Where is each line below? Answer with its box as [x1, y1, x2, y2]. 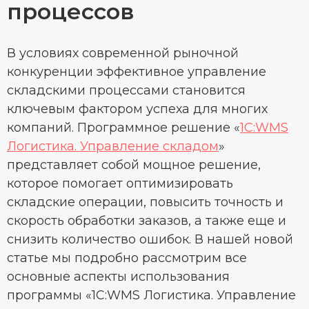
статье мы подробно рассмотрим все [7, 250, 247, 266]
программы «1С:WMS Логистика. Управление [7, 288, 296, 303]
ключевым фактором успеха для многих [7, 101, 268, 117]
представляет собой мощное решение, [7, 157, 261, 172]
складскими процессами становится [7, 83, 246, 98]
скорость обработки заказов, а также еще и [7, 213, 286, 228]
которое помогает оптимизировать [7, 176, 233, 191]
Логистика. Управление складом [7, 139, 219, 154]
